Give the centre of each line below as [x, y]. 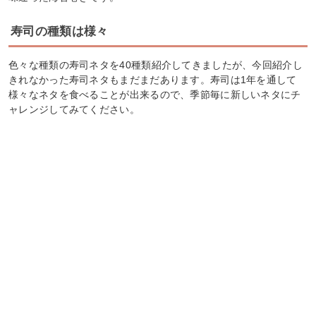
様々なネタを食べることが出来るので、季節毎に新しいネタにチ [155, 95]
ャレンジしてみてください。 [74, 110]
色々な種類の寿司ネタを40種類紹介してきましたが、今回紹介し [156, 65]
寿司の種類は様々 [60, 32]
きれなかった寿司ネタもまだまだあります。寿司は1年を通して [153, 80]
